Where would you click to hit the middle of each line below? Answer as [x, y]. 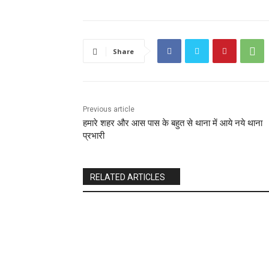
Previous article [109, 110]
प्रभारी [94, 136]
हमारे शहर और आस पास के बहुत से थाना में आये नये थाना [173, 123]
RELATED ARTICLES [128, 177]
